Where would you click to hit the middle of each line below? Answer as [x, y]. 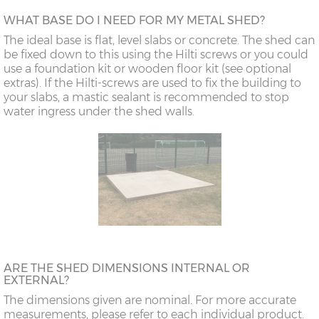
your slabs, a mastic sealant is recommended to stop [146, 97]
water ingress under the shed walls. [99, 111]
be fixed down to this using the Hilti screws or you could [156, 54]
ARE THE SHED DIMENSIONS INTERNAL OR [127, 268]
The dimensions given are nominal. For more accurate [150, 300]
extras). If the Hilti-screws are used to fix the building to [152, 83]
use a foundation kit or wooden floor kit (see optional [147, 68]
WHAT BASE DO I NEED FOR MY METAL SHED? [134, 20]
